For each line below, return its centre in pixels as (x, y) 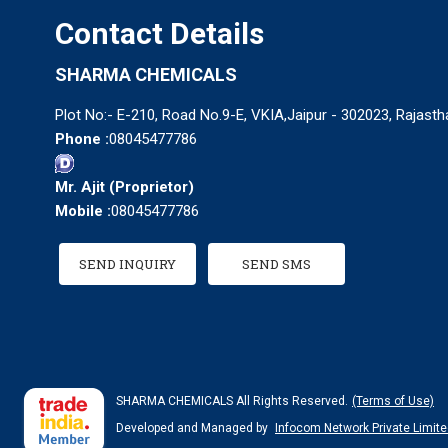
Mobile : (83, 211)
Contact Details (159, 34)
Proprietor (151, 187)
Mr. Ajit (80, 187)
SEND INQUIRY (127, 264)
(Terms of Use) (393, 401)
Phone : (82, 139)
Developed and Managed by (193, 428)
